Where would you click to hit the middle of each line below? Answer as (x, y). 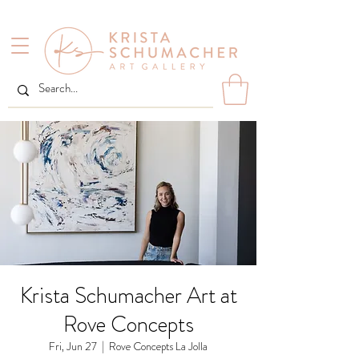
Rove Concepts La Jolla (158, 347)
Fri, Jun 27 (73, 347)
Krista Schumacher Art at (128, 296)
